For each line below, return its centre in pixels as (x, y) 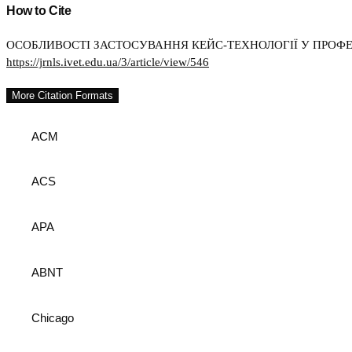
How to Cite (39, 10)
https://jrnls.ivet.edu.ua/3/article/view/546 (108, 62)
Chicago (53, 317)
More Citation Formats (62, 95)
